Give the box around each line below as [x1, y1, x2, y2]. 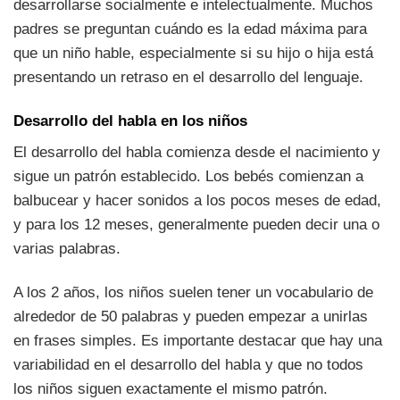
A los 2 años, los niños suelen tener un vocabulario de [13, 284, 373, 302]
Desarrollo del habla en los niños [13, 112, 247, 129]
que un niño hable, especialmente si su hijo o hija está [13, 44, 373, 62]
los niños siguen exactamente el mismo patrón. [13, 380, 328, 398]
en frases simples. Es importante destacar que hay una [13, 332, 382, 350]
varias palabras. [13, 240, 121, 258]
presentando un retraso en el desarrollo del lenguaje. [13, 68, 363, 86]
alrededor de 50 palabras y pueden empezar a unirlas [13, 308, 368, 326]
